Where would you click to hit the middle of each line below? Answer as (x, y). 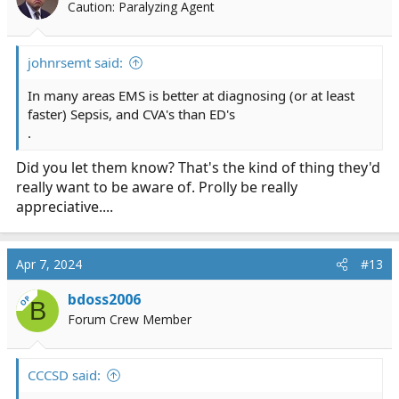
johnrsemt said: (75, 62)
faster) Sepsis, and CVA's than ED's (131, 114)
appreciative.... (65, 207)
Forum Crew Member (130, 319)
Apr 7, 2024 (49, 264)
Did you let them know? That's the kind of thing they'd (198, 167)
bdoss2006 (104, 299)
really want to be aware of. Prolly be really (157, 187)
